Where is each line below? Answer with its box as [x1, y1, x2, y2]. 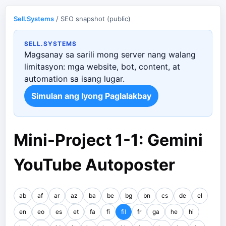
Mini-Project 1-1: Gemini [14, 130, 203, 150]
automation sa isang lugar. [24, 74, 125, 84]
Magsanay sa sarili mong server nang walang [24, 49, 196, 60]
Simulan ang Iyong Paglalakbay [31, 91, 151, 101]
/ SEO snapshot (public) [54, 15, 131, 23]
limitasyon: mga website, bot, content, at [24, 62, 180, 72]
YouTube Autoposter [14, 155, 175, 175]
